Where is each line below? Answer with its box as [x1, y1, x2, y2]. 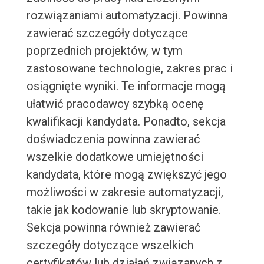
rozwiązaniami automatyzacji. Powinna [26, 8, 227, 23]
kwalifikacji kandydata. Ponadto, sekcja [26, 114, 226, 129]
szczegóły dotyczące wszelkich [26, 238, 193, 253]
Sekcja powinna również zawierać [26, 220, 200, 235]
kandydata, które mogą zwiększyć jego [26, 167, 227, 182]
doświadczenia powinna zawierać [26, 132, 200, 147]
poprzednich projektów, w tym [26, 44, 183, 58]
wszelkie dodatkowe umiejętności [26, 150, 203, 164]
